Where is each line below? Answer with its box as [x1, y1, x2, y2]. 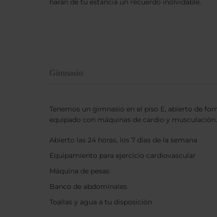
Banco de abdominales [49, 182, 127, 191]
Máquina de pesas [49, 166, 109, 175]
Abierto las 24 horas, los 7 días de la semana [49, 135, 197, 144]
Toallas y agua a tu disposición [49, 197, 152, 206]
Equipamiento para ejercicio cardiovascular [49, 151, 196, 160]
